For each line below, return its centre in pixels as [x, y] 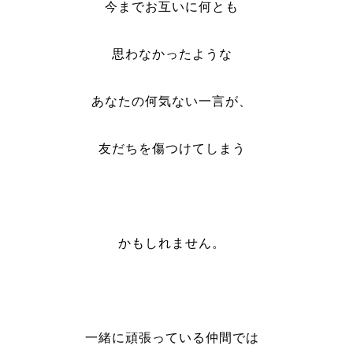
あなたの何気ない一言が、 [172, 101]
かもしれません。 [172, 243]
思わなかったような [172, 54]
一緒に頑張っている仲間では [172, 338]
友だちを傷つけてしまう [172, 149]
